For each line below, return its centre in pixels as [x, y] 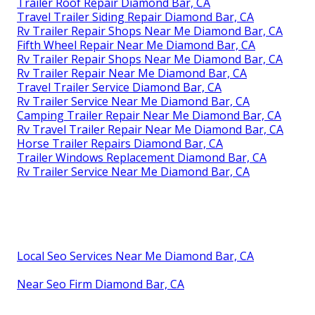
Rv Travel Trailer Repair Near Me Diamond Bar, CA [150, 129]
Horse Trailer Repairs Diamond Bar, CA [120, 143]
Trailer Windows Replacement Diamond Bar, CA [142, 157]
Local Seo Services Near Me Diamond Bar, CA [135, 256]
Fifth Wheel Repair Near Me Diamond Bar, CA [136, 45]
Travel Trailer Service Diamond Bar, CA [119, 87]
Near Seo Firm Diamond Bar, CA [101, 284]
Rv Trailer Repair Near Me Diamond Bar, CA [132, 73]
